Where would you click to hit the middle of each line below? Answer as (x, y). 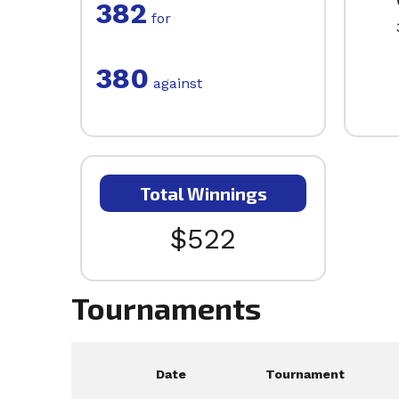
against (175, 84)
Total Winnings (203, 194)
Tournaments (166, 308)
